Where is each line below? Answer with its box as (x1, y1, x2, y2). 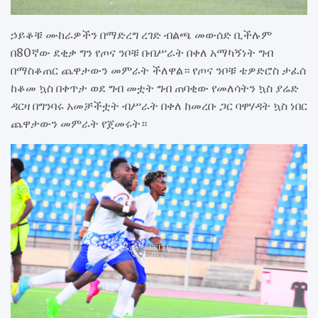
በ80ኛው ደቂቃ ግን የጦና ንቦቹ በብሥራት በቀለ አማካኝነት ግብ (11, 45, 273, 60)
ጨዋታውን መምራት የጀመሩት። (11, 116, 147, 131)
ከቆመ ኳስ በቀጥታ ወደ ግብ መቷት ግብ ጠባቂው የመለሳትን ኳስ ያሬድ (11, 80, 299, 95)
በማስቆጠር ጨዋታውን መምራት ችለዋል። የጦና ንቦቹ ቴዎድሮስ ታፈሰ (11, 62, 306, 77)
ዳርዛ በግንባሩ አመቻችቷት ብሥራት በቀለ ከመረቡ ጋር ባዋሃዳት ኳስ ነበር (11, 98, 307, 113)
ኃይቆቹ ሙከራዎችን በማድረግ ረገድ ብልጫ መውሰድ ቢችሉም (11, 27, 272, 42)
